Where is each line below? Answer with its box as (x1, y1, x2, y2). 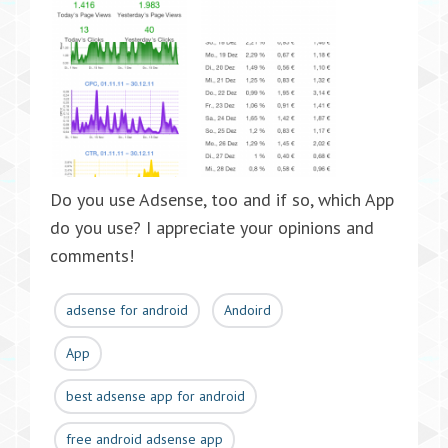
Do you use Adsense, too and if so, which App (50, 188, 394, 211)
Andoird (224, 301, 271, 319)
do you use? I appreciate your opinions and (50, 216, 374, 239)
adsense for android (66, 301, 188, 319)
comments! (50, 244, 134, 267)
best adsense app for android (66, 387, 245, 405)
